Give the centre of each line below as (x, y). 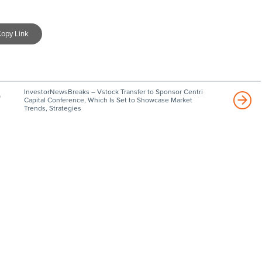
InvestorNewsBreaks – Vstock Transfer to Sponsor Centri (113, 92)
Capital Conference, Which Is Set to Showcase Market (108, 100)
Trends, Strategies (52, 108)
